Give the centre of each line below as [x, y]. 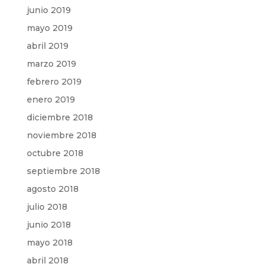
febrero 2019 [54, 82]
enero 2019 [51, 100]
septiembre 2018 [63, 171]
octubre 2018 [55, 153]
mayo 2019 [49, 28]
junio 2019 [49, 10]
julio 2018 [47, 207]
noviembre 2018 [61, 135]
